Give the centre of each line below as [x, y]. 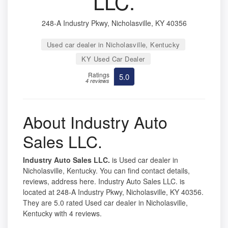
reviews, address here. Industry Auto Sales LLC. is [104, 181]
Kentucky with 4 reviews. [62, 213]
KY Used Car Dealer [113, 59]
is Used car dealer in [144, 160]
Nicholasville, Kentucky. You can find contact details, [106, 170]
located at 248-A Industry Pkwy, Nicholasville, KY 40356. [113, 192]
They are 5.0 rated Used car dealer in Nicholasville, [105, 202]
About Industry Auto [95, 121]
